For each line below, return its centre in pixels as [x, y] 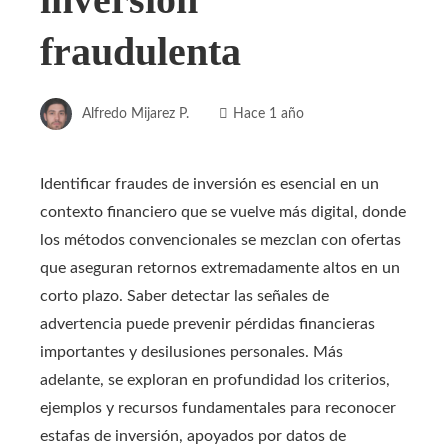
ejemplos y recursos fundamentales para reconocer [218, 408]
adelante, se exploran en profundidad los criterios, [215, 380]
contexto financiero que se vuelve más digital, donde [223, 212]
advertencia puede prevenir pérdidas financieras [207, 324]
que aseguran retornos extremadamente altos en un [220, 268]
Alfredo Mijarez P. [135, 113]
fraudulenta [140, 51]
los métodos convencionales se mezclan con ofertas [220, 240]
